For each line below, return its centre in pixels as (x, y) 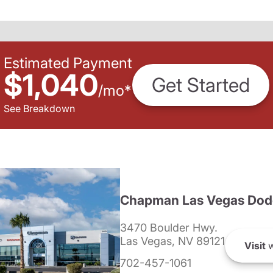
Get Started (201, 85)
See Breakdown (39, 108)
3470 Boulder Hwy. (168, 228)
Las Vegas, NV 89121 (172, 241)
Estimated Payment (68, 63)
